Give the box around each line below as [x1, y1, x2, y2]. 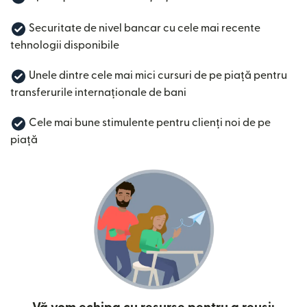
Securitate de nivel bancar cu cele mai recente [27, 23, 260, 34]
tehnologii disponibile [10, 40, 119, 51]
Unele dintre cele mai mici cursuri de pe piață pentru [27, 70, 287, 82]
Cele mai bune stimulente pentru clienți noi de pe [27, 117, 271, 129]
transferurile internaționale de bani [10, 87, 186, 99]
